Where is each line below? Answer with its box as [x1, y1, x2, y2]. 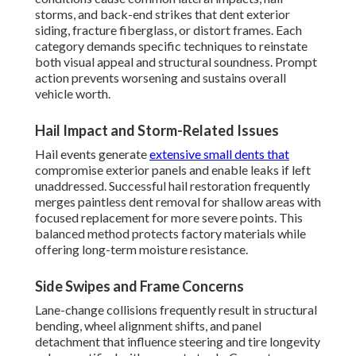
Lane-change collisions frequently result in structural [35, 302, 317, 318]
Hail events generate [35, 146, 149, 162]
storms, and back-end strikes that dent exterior [35, 6, 290, 22]
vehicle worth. [35, 86, 110, 102]
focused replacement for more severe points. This [35, 210, 303, 226]
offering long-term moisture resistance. [35, 242, 248, 257]
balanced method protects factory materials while [35, 226, 306, 242]
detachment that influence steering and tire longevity [35, 334, 320, 350]
